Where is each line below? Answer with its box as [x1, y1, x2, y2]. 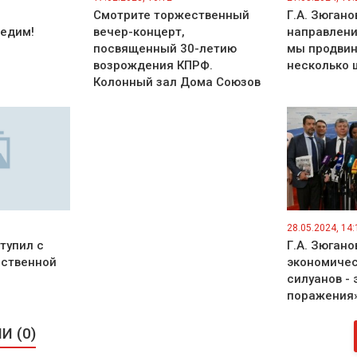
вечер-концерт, [92, 25, 185, 39]
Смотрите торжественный [92, 8, 249, 22]
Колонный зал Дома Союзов [92, 75, 261, 89]
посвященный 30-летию [92, 41, 237, 56]
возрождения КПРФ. [92, 58, 213, 73]
